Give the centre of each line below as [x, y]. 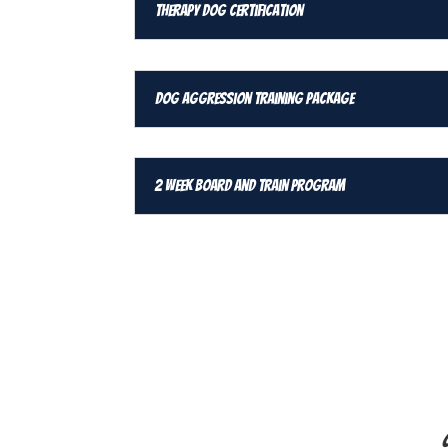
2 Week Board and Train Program [250, 186]
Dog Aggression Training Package [255, 98]
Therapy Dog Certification [229, 10]
